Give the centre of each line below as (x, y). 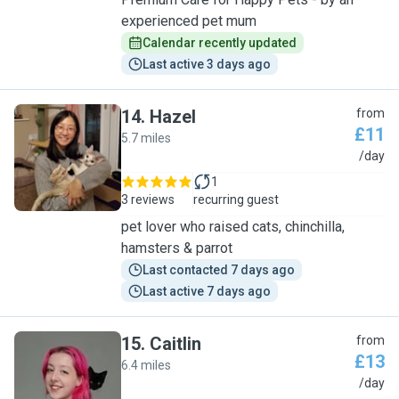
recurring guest (236, 199)
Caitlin (175, 344)
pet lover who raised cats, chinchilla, (233, 227)
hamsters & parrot (177, 248)
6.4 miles (146, 365)
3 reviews (148, 199)
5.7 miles (146, 138)
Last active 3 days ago (207, 64)
